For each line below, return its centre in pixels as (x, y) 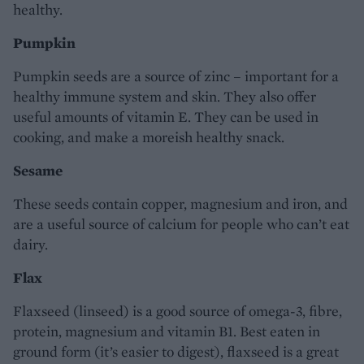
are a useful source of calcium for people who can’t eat (181, 223)
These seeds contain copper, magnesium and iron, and (180, 203)
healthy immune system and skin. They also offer (165, 96)
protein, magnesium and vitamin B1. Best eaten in (167, 331)
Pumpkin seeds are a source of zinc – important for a (176, 76)
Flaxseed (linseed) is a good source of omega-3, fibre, (178, 310)
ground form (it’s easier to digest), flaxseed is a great (176, 351)
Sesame (38, 170)
